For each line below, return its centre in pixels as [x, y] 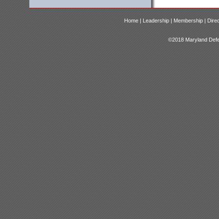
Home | [133, 21]
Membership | [190, 21]
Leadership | [158, 21]
